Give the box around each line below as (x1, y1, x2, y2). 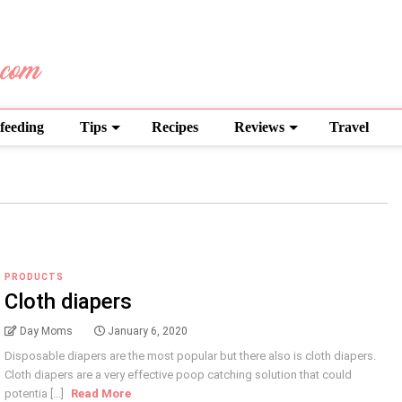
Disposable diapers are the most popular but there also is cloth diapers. (4, 349, 377, 363)
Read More (71, 387, 132, 400)
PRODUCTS (4, 272, 65, 282)
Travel (328, 119, 369, 135)
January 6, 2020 (108, 325, 188, 337)
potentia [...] (4, 387, 67, 400)
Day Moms (20, 325, 74, 337)
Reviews (233, 119, 284, 135)
